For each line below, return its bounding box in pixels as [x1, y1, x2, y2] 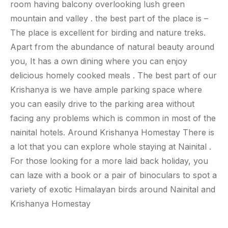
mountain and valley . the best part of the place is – [10, 13, 208, 24]
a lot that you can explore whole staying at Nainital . [10, 141, 211, 152]
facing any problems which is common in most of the [10, 113, 216, 124]
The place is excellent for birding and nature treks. [10, 27, 206, 38]
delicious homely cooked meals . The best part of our [10, 70, 217, 81]
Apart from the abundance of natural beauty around [10, 42, 214, 52]
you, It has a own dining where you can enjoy [10, 56, 187, 67]
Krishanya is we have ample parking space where [10, 84, 202, 95]
